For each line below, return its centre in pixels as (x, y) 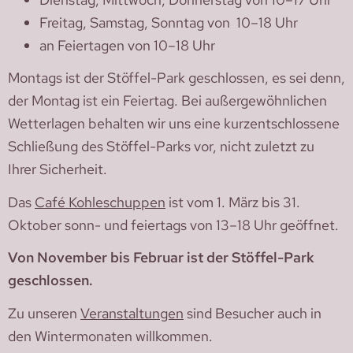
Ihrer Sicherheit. (58, 169)
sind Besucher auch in (253, 313)
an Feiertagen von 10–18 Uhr (127, 45)
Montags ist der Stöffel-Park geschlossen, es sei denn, (176, 78)
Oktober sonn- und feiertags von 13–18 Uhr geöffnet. (173, 225)
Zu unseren (44, 313)
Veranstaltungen (132, 313)
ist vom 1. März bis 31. (233, 202)
